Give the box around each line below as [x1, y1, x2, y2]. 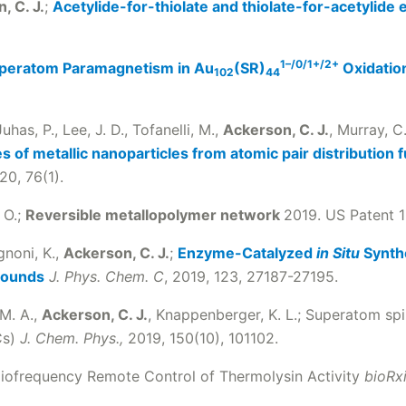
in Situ [316, 244, 363, 262]
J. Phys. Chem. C [49, 267, 164, 285]
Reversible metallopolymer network [25, 206, 284, 224]
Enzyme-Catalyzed [178, 244, 316, 262]
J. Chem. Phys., [20, 329, 128, 347]
